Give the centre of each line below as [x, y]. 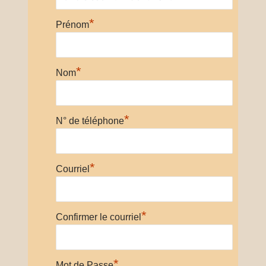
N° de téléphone [90, 121]
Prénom [72, 24]
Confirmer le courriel [98, 217]
